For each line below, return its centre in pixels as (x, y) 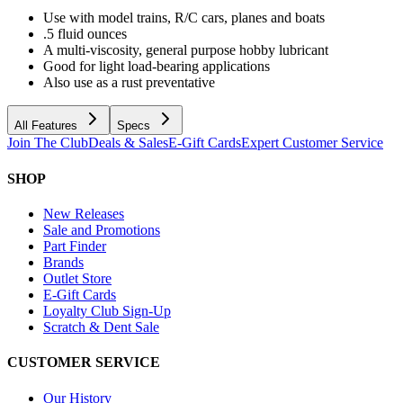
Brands (63, 262)
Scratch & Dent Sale (101, 327)
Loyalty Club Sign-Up (107, 310)
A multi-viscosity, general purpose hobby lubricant (186, 50)
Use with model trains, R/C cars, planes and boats (184, 18)
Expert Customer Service (312, 143)
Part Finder (75, 246)
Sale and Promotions (102, 229)
